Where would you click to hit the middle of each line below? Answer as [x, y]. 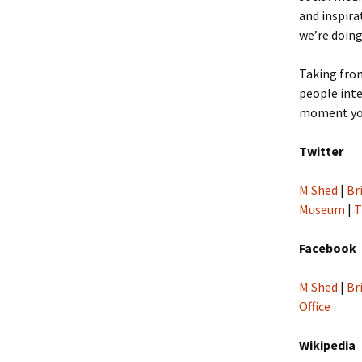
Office [315, 306]
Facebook [328, 248]
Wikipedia [327, 345]
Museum [322, 209]
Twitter [321, 151]
